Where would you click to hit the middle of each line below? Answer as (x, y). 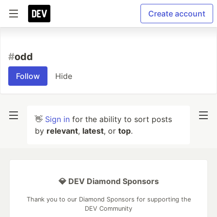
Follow (28, 76)
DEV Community (108, 209)
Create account (177, 14)
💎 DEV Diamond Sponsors (108, 181)
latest (93, 131)
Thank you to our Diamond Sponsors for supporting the (108, 199)
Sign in (57, 119)
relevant (62, 131)
